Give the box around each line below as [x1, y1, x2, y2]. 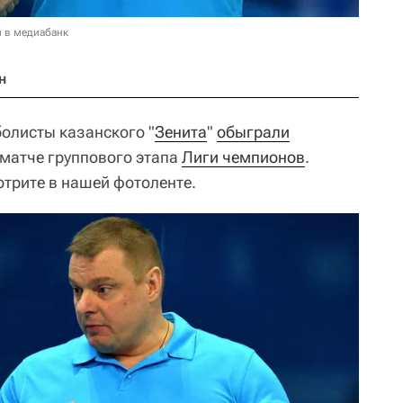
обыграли [217, 122, 290, 141]
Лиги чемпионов [182, 148, 305, 166]
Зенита [155, 122, 207, 141]
